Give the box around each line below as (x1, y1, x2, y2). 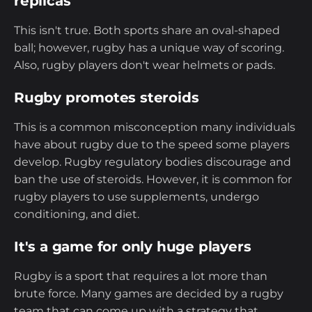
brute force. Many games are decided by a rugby (14, 287, 283, 301)
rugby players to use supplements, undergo (14, 190, 259, 204)
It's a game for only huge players (14, 238, 251, 256)
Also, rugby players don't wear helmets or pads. (14, 58, 278, 72)
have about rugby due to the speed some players (14, 138, 290, 152)
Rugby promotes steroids (14, 89, 199, 107)
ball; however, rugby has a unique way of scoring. (14, 41, 284, 55)
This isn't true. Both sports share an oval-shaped (14, 24, 280, 38)
